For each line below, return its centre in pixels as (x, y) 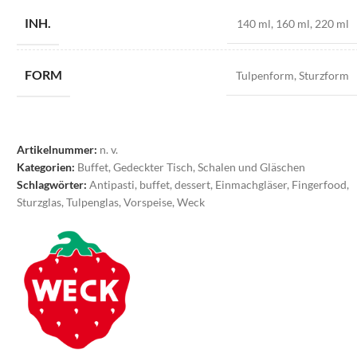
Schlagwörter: (52, 184)
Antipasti (112, 184)
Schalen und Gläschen (252, 167)
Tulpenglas (93, 202)
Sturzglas (39, 202)
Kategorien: (46, 167)
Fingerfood (320, 184)
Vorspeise (148, 202)
